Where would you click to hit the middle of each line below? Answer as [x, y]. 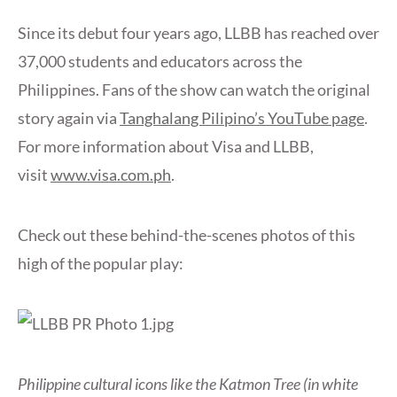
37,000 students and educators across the [160, 62]
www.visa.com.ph [111, 175]
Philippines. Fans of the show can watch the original [194, 90]
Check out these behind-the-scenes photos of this [187, 235]
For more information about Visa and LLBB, [166, 147]
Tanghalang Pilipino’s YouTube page [242, 118]
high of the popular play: [101, 264]
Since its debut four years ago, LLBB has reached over [198, 33]
